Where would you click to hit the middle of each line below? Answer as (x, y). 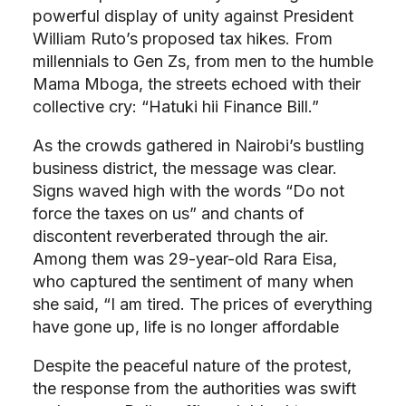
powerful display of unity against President (193, 15)
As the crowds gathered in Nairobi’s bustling (198, 145)
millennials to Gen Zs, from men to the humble (203, 61)
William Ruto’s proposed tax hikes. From (183, 38)
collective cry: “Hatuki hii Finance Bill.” (176, 106)
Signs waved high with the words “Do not (188, 190)
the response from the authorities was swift (194, 388)
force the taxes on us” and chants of (169, 213)
